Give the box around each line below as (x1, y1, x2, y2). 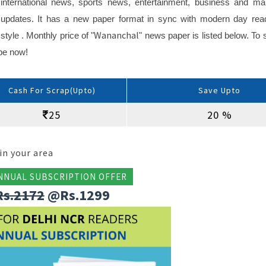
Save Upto (198, 85, 241, 96)
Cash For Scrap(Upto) (8, 85, 96, 96)
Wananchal (94, 29, 140, 41)
